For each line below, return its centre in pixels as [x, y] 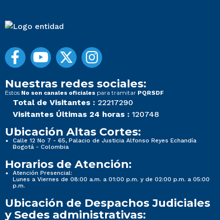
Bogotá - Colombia [41, 147]
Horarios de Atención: [68, 164]
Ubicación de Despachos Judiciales [108, 203]
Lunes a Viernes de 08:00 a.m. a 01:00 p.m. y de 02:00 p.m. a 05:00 [111, 179]
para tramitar [116, 93]
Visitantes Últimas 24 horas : [71, 114]
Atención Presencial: [42, 173]
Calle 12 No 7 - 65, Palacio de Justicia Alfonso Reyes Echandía [105, 141]
